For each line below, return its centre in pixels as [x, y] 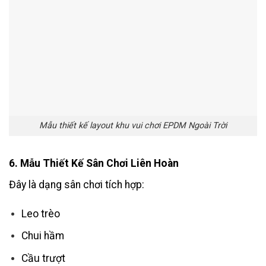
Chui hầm [42, 236]
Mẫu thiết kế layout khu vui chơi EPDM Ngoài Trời [133, 126]
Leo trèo [40, 213]
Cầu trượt [43, 259]
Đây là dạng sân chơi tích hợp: [77, 185]
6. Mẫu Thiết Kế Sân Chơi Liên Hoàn [94, 164]
